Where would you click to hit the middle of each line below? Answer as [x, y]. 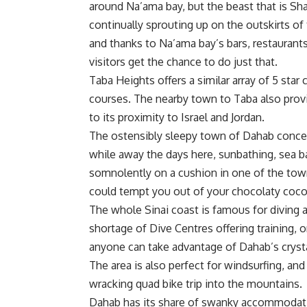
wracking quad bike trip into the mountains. [196, 283]
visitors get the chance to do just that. [183, 61]
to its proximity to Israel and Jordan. [177, 117]
